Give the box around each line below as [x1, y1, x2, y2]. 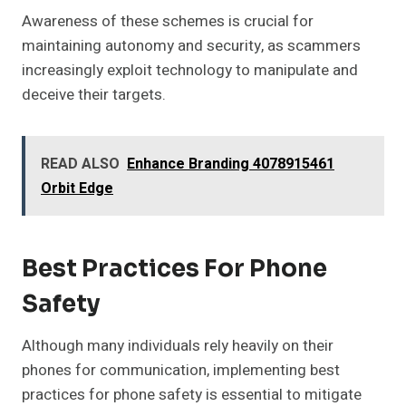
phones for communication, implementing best [22, 359, 340, 382]
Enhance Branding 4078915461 [127, 153, 334, 176]
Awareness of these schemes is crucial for [22, 10, 314, 34]
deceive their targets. [22, 83, 166, 107]
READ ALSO [41, 153, 120, 176]
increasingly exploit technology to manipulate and [22, 59, 358, 82]
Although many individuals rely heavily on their [22, 334, 333, 358]
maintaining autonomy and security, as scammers [22, 34, 361, 58]
